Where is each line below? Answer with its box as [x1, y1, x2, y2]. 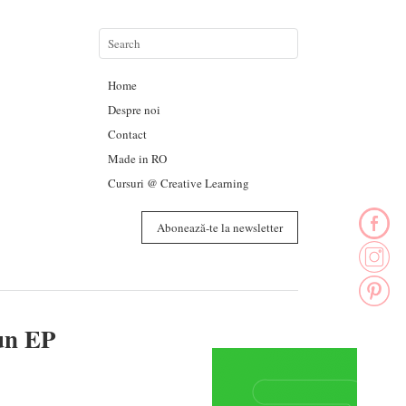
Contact [107, 126, 147, 142]
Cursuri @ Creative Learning [107, 175, 249, 191]
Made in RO [107, 150, 167, 167]
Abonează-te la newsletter [156, 219, 283, 236]
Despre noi [107, 101, 160, 118]
